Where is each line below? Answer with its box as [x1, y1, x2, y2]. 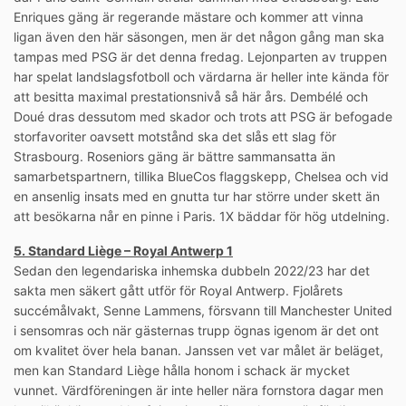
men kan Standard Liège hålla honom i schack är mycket [14, 362, 350, 379]
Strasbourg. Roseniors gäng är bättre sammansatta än [14, 149, 335, 165]
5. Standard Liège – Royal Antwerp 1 [14, 243, 233, 259]
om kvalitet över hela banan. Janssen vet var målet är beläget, [14, 343, 383, 359]
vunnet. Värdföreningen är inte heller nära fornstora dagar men [14, 382, 383, 399]
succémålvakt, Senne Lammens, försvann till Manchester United [14, 303, 392, 319]
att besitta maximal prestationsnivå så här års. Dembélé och [14, 89, 368, 105]
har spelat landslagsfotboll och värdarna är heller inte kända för [14, 69, 389, 85]
